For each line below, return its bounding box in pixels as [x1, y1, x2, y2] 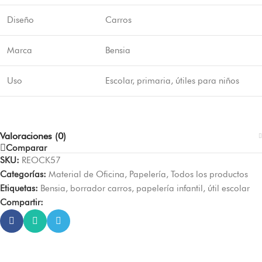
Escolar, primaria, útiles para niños [105, 75, 239, 86]
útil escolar [208, 183, 250, 194]
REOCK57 [22, 155, 61, 166]
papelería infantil [136, 183, 203, 194]
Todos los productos [171, 169, 248, 180]
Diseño [7, 14, 34, 25]
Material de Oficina [49, 169, 125, 180]
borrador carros [70, 183, 132, 194]
